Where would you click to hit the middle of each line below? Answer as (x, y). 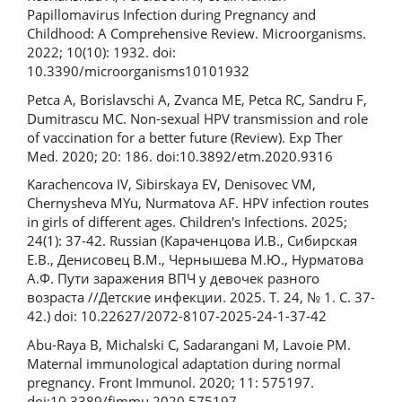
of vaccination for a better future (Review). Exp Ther (185, 137)
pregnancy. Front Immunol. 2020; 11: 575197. (170, 382)
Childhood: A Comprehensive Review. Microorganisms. (197, 34)
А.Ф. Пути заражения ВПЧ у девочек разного (173, 279)
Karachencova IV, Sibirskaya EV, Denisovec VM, (171, 184)
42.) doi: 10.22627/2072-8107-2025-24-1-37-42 (177, 316)
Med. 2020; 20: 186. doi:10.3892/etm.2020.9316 (180, 156)
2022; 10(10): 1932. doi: (101, 52)
